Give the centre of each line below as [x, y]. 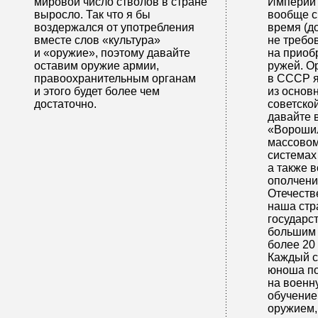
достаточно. [65, 104]
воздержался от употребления [114, 27]
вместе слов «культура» [97, 40]
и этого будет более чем [97, 91]
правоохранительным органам [115, 78]
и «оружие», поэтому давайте [112, 53]
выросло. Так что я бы [92, 15]
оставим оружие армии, [97, 66]
